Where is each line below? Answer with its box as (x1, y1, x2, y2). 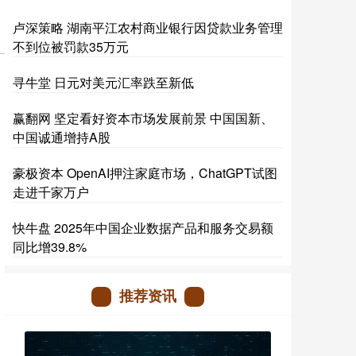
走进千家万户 (13, 183, 89, 201)
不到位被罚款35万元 (13, 37, 129, 56)
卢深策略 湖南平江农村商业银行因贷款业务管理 (13, 18, 283, 37)
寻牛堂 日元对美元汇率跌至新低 (13, 73, 194, 91)
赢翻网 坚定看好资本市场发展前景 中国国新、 (13, 109, 273, 127)
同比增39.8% (13, 238, 87, 256)
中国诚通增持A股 (13, 128, 110, 146)
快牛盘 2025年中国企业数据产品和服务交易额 (13, 219, 273, 237)
